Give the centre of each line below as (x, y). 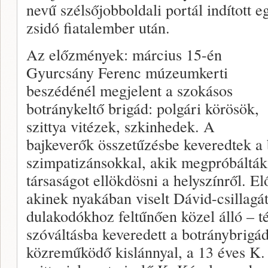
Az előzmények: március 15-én (124, 54)
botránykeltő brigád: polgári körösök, (143, 108)
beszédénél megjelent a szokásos (130, 90)
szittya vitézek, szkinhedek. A (121, 126)
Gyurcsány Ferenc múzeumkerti (127, 72)
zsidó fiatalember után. (98, 27)
